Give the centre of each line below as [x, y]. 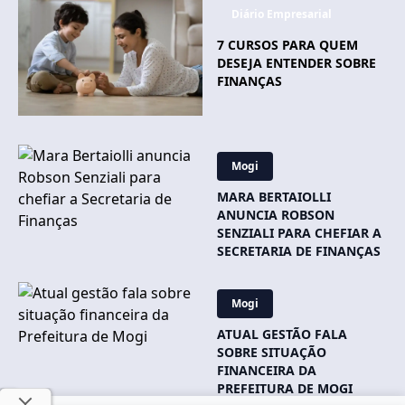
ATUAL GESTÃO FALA [282, 334]
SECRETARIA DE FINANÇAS [299, 251]
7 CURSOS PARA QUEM [287, 45]
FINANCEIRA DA [267, 371]
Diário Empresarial [282, 14]
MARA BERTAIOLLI [274, 197]
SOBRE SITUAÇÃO [272, 353]
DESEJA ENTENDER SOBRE [297, 63]
